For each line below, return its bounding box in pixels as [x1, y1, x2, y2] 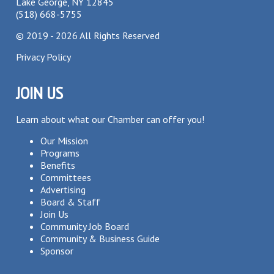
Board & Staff [40, 196, 101, 208]
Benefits [40, 159, 76, 171]
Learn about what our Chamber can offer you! [16, 113, 205, 125]
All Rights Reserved [78, 29, 160, 42]
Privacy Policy [16, 51, 72, 63]
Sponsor [40, 245, 74, 257]
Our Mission [40, 135, 89, 147]
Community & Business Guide [40, 232, 160, 245]
